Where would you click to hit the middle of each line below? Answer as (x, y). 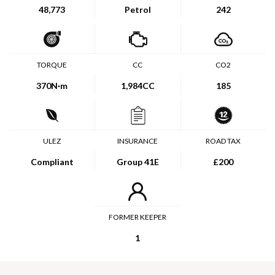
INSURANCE (137, 141)
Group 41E (138, 162)
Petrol (138, 10)
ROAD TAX (223, 141)
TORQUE (52, 65)
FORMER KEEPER (137, 217)
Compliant (52, 162)
